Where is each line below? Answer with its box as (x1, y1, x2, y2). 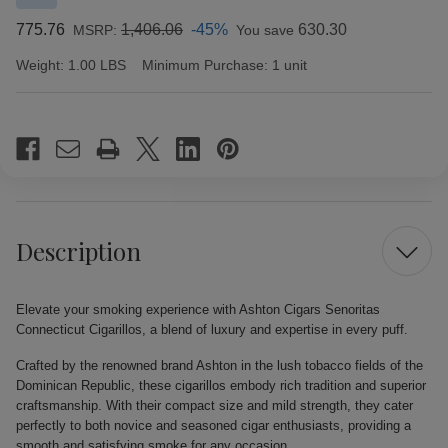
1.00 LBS (68, 57, 126, 73)
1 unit (272, 57, 307, 73)
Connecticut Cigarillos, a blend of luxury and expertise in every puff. (16, 322, 408, 337)
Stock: (16, 132, 55, 151)
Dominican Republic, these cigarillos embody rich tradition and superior (16, 378, 426, 393)
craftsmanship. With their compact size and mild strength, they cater (16, 398, 413, 413)
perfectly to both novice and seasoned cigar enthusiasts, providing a (16, 418, 411, 433)
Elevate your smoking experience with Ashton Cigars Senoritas (16, 302, 380, 317)
